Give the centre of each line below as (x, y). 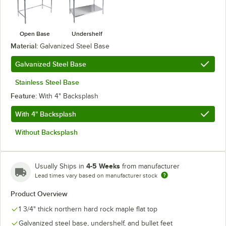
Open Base (35, 34)
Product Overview (39, 193)
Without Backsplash (46, 132)
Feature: (25, 96)
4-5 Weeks (103, 166)
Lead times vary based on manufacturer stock (96, 175)
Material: (25, 46)
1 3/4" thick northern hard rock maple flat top (88, 209)
